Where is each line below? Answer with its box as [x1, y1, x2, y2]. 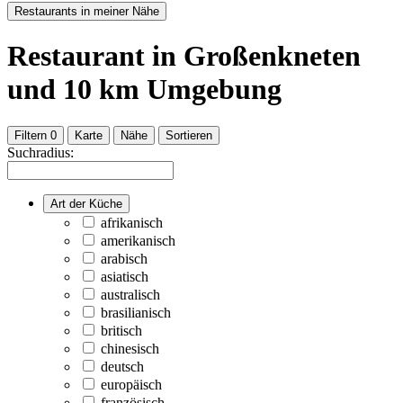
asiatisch [101, 268, 148, 284]
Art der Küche [50, 196, 122, 210]
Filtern [14, 128, 47, 142]
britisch [101, 322, 142, 338]
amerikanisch [101, 232, 175, 248]
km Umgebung [92, 73, 282, 106]
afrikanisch [101, 214, 163, 230]
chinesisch [101, 340, 159, 356]
